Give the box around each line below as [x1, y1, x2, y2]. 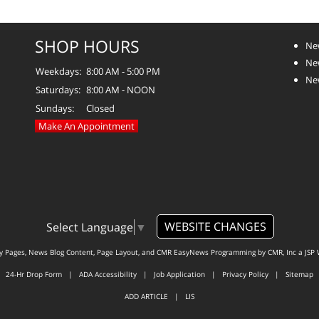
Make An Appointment [38, 119, 135, 132]
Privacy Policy [222, 269, 268, 280]
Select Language [46, 219, 133, 236]
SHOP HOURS [35, 34, 140, 58]
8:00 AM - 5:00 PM [86, 64, 160, 78]
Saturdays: [36, 83, 80, 96]
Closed [86, 101, 115, 115]
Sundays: [36, 101, 74, 115]
